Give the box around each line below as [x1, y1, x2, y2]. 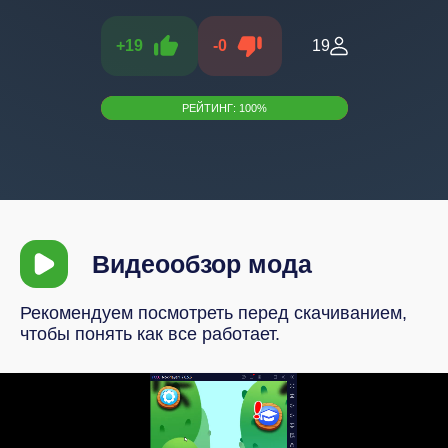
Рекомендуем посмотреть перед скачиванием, [20, 303, 407, 323]
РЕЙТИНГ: [181, 102, 239, 114]
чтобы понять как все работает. [20, 324, 280, 344]
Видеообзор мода [92, 249, 312, 278]
